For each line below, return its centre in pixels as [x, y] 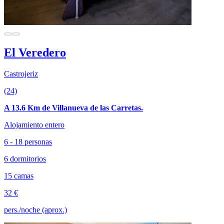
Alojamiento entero [34, 125]
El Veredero [35, 53]
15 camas [19, 176]
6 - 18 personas [28, 142]
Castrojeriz [21, 74]
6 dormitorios [25, 159]
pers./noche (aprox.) [35, 210]
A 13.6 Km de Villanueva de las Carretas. [73, 108]
